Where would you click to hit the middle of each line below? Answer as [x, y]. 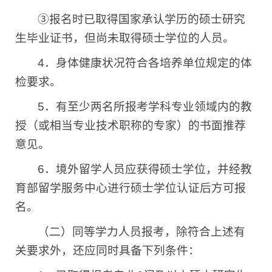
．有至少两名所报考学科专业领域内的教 [148, 107]
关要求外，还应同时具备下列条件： [107, 251]
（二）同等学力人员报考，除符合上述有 [142, 232]
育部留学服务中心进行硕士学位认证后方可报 [131, 188]
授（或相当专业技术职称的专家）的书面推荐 [131, 126]
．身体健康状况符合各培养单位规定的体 [148, 63]
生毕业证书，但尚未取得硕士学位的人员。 [125, 38]
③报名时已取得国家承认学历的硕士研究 [142, 19]
